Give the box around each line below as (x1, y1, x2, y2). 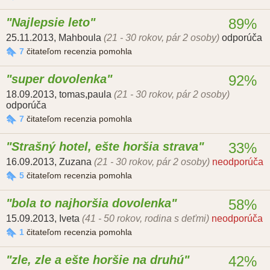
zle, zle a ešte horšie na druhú (11, 253, 184, 267)
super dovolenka (11, 72, 107, 86)
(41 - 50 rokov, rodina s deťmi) (82, 213, 209, 224)
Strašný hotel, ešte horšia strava (11, 140, 198, 154)
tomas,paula (59, 89, 111, 100)
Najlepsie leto (11, 16, 90, 30)
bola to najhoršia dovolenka (11, 196, 171, 210)
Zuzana (59, 157, 92, 168)
